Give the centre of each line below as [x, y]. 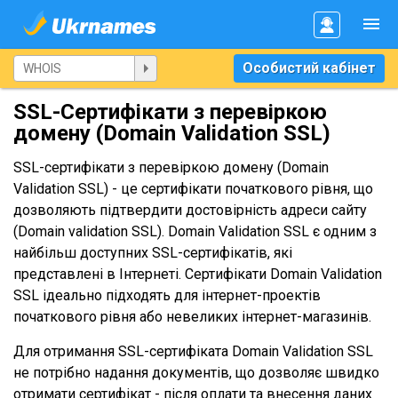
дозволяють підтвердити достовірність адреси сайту [190, 210]
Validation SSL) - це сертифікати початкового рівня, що [193, 189]
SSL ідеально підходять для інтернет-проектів [167, 295]
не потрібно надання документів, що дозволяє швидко [196, 373]
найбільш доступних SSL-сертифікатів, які [153, 253]
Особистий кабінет [309, 68]
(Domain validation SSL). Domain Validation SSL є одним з [195, 231]
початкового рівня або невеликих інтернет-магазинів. [192, 317]
